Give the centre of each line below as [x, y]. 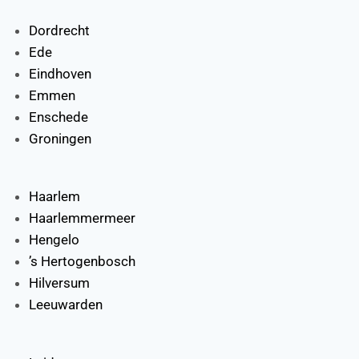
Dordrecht [59, 30]
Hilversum [59, 283]
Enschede [58, 117]
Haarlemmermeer [82, 218]
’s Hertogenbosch [82, 262]
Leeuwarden [65, 305]
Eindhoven [60, 73]
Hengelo [54, 240]
